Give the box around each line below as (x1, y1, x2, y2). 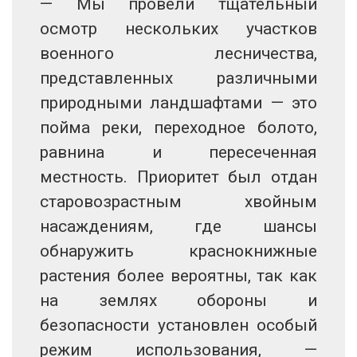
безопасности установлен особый (40, 315, 317, 335)
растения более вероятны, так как (40, 265, 317, 285)
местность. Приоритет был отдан (40, 167, 317, 186)
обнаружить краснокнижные (40, 241, 317, 261)
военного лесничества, (40, 43, 317, 63)
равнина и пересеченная (40, 142, 317, 162)
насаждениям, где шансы (40, 216, 317, 236)
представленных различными (40, 68, 317, 88)
